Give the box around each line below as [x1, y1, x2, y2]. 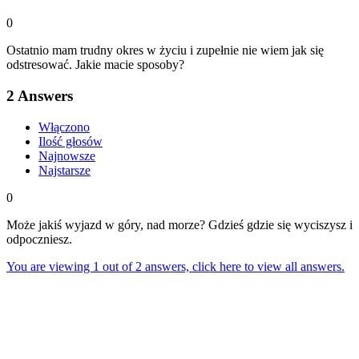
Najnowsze [38, 148, 95, 163]
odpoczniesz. [6, 232, 72, 246]
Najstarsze [38, 163, 91, 177]
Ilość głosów [38, 134, 103, 148]
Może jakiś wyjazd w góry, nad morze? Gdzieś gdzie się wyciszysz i [6, 217, 353, 232]
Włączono [38, 119, 90, 134]
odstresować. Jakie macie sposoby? [6, 58, 184, 72]
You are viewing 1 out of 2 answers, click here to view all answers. [6, 259, 345, 273]
